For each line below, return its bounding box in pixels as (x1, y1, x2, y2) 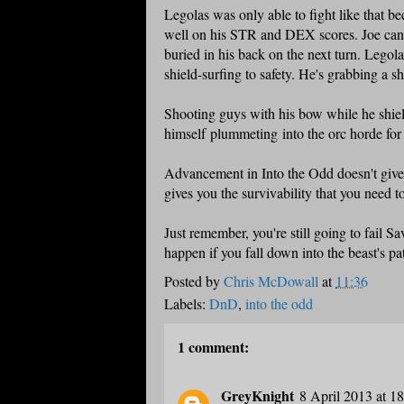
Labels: (164, 294, 209, 314)
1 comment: (178, 336, 249, 358)
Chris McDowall (224, 271, 318, 291)
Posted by (164, 271, 224, 291)
